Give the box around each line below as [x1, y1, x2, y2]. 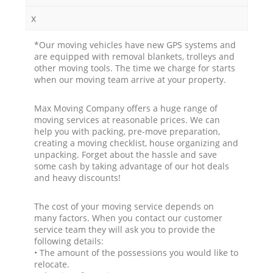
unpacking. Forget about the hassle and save [34, 148, 218, 160]
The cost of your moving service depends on [34, 200, 214, 212]
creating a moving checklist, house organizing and [34, 136, 239, 149]
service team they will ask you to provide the [34, 223, 216, 235]
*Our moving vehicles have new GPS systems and [34, 38, 236, 51]
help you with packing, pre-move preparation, [34, 125, 221, 137]
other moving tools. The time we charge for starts [34, 62, 236, 74]
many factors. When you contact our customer [34, 211, 223, 224]
